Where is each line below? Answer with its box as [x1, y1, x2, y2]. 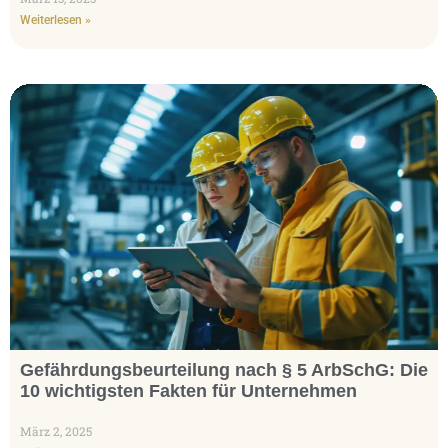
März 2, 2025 [20, 422, 92, 439]
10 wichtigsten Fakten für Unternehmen [20, 380, 357, 401]
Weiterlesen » [20, 13, 91, 28]
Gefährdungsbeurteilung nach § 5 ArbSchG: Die [20, 359, 428, 380]
